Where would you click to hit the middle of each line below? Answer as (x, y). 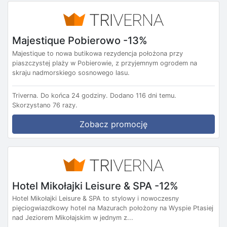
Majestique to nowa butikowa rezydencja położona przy (98, 53)
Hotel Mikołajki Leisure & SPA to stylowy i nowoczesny (96, 199)
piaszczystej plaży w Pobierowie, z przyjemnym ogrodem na (105, 63)
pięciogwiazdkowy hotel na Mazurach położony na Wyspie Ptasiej (113, 208)
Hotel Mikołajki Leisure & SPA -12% (95, 186)
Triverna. (25, 95)
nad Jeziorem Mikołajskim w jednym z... (73, 218)
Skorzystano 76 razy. (45, 105)
